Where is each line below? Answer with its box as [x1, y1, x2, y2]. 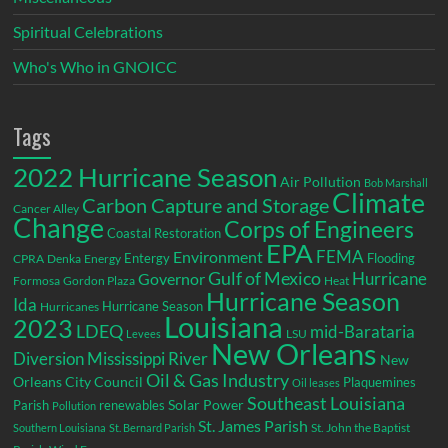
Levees [126, 327, 162, 341]
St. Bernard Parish [109, 421, 196, 435]
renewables [99, 397, 166, 414]
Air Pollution [280, 173, 362, 191]
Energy [84, 251, 122, 266]
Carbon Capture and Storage [82, 193, 330, 218]
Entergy [124, 250, 171, 267]
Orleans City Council [13, 374, 144, 391]
